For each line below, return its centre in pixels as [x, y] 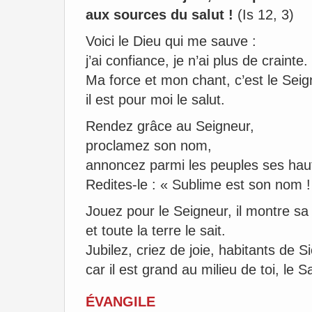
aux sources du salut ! [159, 15]
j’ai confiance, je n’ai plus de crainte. [197, 61]
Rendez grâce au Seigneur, [170, 126]
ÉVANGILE [120, 302]
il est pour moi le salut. [155, 100]
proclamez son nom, [149, 146]
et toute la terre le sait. [156, 231]
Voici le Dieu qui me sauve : [171, 41]
